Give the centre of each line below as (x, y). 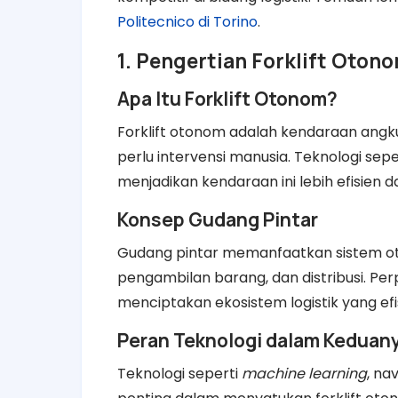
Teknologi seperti (179, 373)
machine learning (304, 373)
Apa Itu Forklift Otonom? (227, 98)
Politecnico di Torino (187, 21)
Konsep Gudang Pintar (218, 219)
